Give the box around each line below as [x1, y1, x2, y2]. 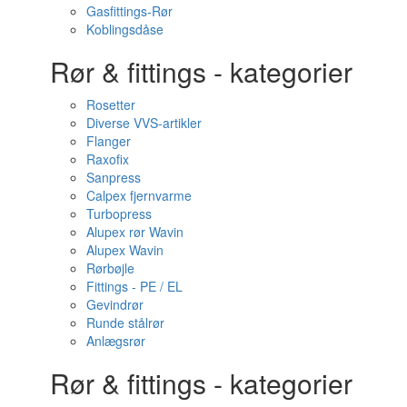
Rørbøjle [86, 259, 134, 277]
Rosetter [86, 95, 135, 114]
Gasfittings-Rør [86, 2, 173, 20]
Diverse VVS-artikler [86, 114, 202, 132]
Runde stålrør [86, 313, 164, 332]
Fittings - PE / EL [86, 277, 183, 295]
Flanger [86, 132, 131, 150]
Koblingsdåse [86, 20, 164, 38]
